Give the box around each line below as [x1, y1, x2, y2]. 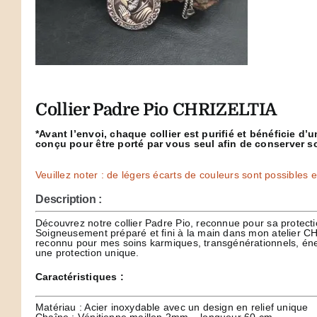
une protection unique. [35, 247, 139, 258]
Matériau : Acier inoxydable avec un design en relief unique [35, 301, 309, 313]
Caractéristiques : [35, 271, 124, 282]
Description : [35, 193, 102, 205]
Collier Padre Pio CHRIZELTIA [35, 100, 277, 120]
